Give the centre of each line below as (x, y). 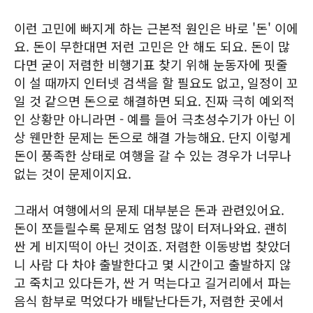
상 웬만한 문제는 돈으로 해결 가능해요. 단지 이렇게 (153, 137)
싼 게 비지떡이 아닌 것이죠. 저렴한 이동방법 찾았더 (153, 246)
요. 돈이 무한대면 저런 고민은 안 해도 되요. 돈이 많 (152, 46)
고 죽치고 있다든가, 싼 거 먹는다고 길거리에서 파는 (153, 282)
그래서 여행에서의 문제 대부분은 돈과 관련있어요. (149, 210)
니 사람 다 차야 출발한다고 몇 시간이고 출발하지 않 (153, 264)
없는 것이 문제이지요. (73, 173)
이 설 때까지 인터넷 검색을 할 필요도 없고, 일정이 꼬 (156, 82)
